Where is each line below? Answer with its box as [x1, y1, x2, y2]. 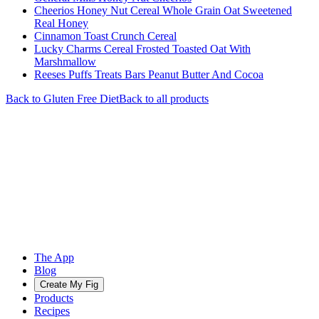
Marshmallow [34, 55, 96, 68]
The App [34, 251, 74, 263]
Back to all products [119, 92, 209, 105]
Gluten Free [43, 92, 97, 105]
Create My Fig [40, 278, 98, 290]
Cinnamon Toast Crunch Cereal [34, 29, 177, 42]
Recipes [34, 304, 70, 317]
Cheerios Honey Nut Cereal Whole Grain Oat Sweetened [34, 4, 292, 16]
